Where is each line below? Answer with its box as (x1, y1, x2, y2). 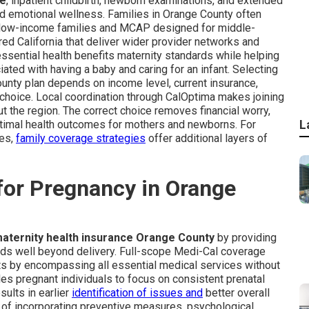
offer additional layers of (146, 132, 268, 145)
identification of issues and (72, 286, 203, 299)
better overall (203, 286, 270, 299)
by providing (215, 231, 277, 244)
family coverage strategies (16, 132, 146, 145)
